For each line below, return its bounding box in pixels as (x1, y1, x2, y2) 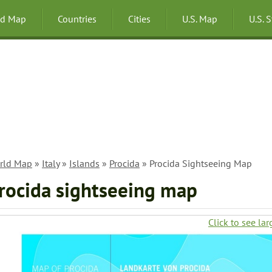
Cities (128, 13, 151, 25)
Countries (58, 13, 97, 25)
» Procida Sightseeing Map (140, 157, 252, 169)
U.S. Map (182, 13, 217, 25)
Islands (69, 157, 100, 169)
